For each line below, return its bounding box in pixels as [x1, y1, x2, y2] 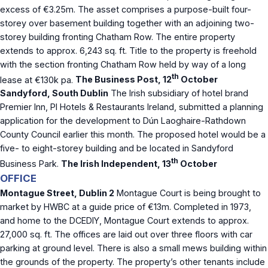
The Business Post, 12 [75, 74, 172, 85]
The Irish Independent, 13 [61, 159, 171, 169]
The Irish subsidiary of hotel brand [108, 88, 248, 99]
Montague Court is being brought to [114, 188, 261, 199]
